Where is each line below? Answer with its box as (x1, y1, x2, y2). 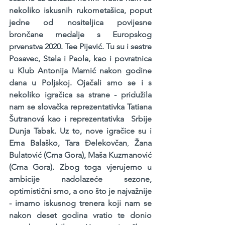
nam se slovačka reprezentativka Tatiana (9, 102, 152, 112)
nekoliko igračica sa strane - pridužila (9, 90, 152, 100)
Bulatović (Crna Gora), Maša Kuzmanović (9, 150, 152, 160)
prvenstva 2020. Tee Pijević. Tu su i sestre (9, 42, 152, 52)
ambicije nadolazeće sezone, (9, 174, 152, 184)
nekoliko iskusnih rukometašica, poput (9, 6, 152, 16)
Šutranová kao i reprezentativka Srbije (9, 114, 152, 124)
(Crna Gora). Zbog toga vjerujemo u (9, 162, 152, 172)
